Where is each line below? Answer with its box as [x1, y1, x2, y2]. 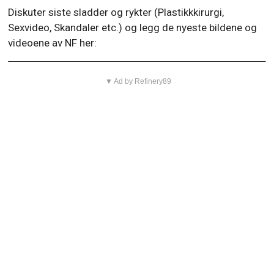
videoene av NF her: [8, 37, 97, 50]
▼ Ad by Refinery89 [105, 77, 172, 86]
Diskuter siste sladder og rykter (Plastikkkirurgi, [8, 6, 224, 19]
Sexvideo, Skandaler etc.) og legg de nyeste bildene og [8, 21, 257, 34]
